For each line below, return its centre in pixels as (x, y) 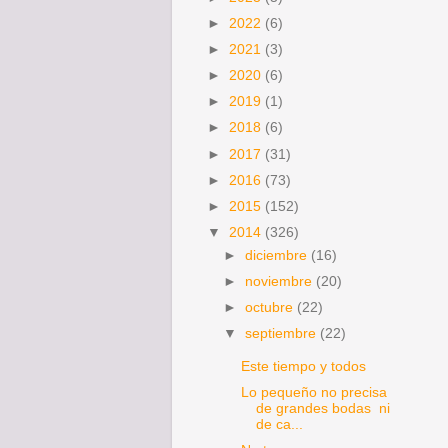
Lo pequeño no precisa (313, 393)
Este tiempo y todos (303, 366)
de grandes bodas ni (322, 409)
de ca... (279, 425)
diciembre (278, 255)
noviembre (281, 281)
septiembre (283, 334)
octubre (271, 307)
